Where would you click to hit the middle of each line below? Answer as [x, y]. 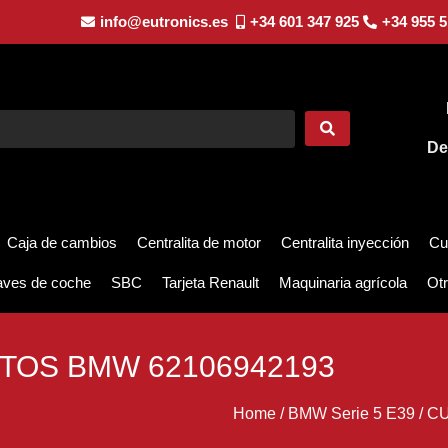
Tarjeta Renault [210, 283]
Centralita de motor [199, 243]
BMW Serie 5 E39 [351, 414]
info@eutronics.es [163, 21]
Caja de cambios [62, 243]
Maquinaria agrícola [343, 283]
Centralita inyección [345, 243]
